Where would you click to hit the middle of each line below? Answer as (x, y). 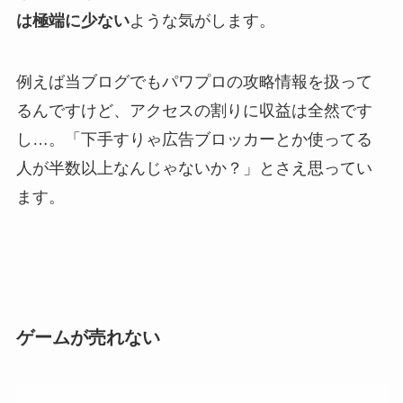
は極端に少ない (72, 21)
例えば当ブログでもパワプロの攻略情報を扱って (194, 82)
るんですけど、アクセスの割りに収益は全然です (194, 111)
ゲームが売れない (88, 338)
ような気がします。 (202, 21)
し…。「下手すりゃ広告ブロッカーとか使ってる (194, 140)
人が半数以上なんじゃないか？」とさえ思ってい (194, 169)
